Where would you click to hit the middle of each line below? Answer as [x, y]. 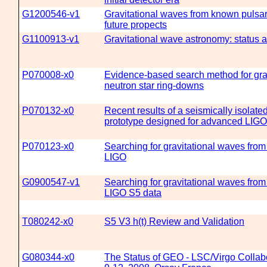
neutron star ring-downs [154, 86]
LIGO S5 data [133, 193]
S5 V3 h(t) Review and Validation [174, 221]
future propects [136, 25]
